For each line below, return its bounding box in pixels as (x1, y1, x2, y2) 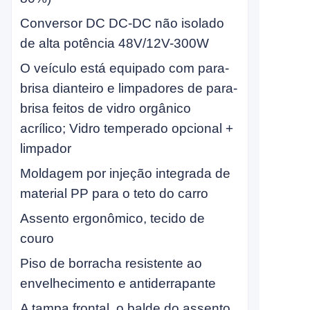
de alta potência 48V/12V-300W (20, 36, 209, 51)
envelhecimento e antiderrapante (20, 276, 216, 291)
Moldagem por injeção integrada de (20, 166, 230, 181)
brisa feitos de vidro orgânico (20, 101, 191, 116)
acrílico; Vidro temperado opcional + (20, 121, 233, 136)
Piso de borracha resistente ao (20, 256, 202, 271)
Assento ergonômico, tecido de (20, 211, 205, 226)
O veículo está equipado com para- (20, 61, 229, 75)
